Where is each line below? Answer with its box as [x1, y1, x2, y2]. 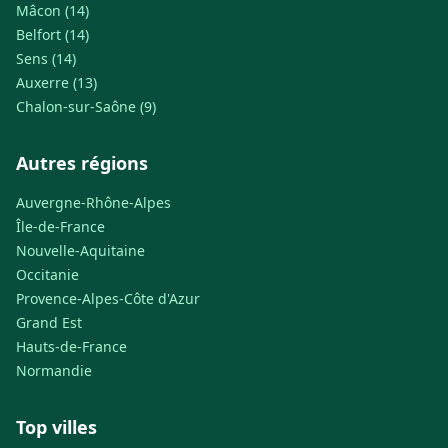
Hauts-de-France [16, 337, 127, 356]
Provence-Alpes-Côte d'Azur [16, 289, 200, 308]
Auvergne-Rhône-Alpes [16, 193, 171, 212]
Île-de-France [16, 217, 105, 236]
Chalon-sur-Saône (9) [16, 97, 156, 116]
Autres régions [16, 151, 148, 175]
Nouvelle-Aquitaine [16, 241, 145, 260]
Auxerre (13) [16, 73, 97, 92]
